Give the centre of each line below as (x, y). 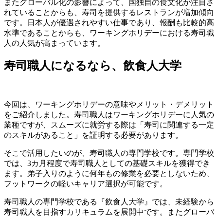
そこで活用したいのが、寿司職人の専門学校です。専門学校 (109, 153)
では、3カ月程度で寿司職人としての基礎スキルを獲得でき (107, 163)
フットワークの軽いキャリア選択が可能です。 (86, 184)
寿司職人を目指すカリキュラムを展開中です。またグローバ (109, 212)
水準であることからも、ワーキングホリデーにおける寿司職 (109, 33)
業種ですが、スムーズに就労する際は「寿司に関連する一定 (109, 125)
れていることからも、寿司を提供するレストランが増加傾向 (109, 12)
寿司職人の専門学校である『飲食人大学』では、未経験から (109, 202)
